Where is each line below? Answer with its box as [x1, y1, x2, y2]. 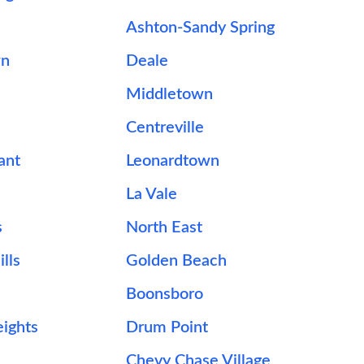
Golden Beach [126, 253, 227, 269]
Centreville [126, 119, 205, 136]
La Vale [126, 186, 178, 202]
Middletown [126, 86, 214, 102]
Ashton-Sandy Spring [126, 19, 275, 36]
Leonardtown [126, 153, 220, 169]
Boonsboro [126, 286, 204, 302]
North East [126, 219, 203, 236]
